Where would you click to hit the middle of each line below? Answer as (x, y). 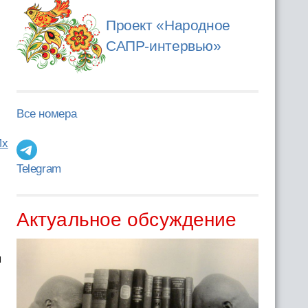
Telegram (38, 169)
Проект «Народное (168, 25)
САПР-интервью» (163, 46)
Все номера (46, 114)
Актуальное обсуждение (126, 220)
